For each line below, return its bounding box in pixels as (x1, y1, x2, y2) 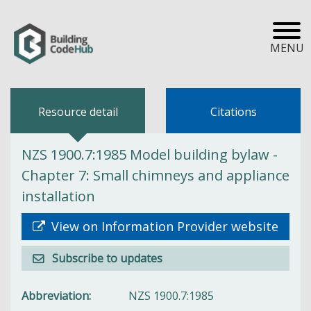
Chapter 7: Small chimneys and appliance (22, 165, 289, 185)
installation (22, 186, 95, 205)
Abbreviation (22, 287, 89, 303)
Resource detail (37, 104, 118, 119)
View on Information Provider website (48, 217, 278, 235)
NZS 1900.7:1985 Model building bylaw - (22, 144, 278, 164)
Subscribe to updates (52, 250, 162, 266)
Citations (210, 104, 257, 119)
